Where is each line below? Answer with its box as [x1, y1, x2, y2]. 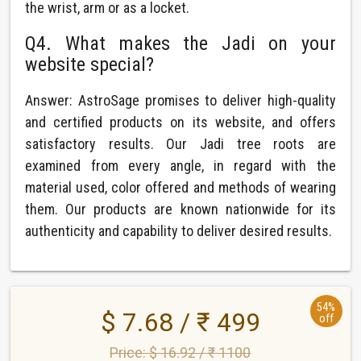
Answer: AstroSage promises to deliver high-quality [25, 92, 336, 109]
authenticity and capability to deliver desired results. [25, 222, 333, 239]
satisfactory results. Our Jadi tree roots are [25, 135, 336, 152]
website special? [25, 53, 155, 76]
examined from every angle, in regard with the [25, 157, 336, 174]
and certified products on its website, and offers [25, 114, 336, 131]
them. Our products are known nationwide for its [25, 201, 336, 218]
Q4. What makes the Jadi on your [25, 32, 336, 55]
